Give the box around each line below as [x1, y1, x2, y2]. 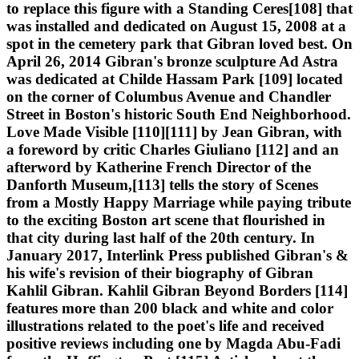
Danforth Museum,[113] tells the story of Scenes [6, 175, 318, 193]
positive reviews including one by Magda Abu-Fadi [6, 334, 341, 352]
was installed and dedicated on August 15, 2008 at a [6, 17, 346, 34]
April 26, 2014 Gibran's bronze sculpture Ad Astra [6, 52, 338, 70]
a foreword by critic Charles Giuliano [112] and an [6, 140, 339, 158]
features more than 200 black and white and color [6, 299, 333, 317]
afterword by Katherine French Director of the [6, 158, 311, 175]
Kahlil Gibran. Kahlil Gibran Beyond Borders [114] [6, 281, 348, 299]
